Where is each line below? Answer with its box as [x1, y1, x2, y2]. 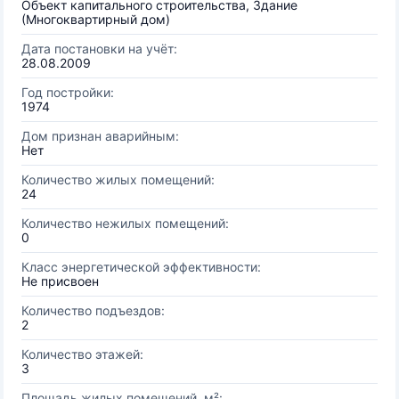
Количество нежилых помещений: [21, 216, 229, 231]
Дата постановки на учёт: [21, 41, 177, 56]
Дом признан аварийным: [21, 128, 179, 143]
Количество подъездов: [21, 303, 165, 318]
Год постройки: [21, 85, 114, 100]
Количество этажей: [21, 346, 143, 362]
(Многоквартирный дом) [21, 12, 170, 27]
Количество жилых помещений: [21, 172, 215, 187]
